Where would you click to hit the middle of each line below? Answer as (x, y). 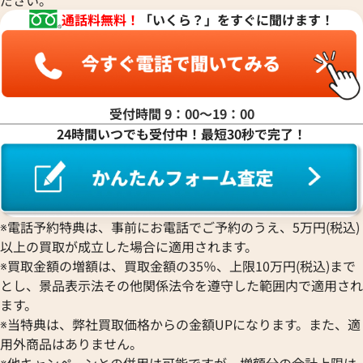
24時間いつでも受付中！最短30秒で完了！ (181, 134)
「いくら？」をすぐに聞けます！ (237, 19)
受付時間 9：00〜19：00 (181, 114)
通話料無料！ (101, 19)
